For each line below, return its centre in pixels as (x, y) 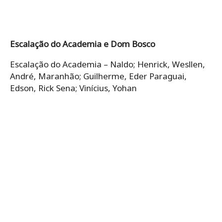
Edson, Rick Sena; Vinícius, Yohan (73, 88)
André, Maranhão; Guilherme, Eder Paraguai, (98, 76)
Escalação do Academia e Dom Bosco (83, 44)
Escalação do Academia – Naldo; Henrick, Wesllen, (108, 64)
